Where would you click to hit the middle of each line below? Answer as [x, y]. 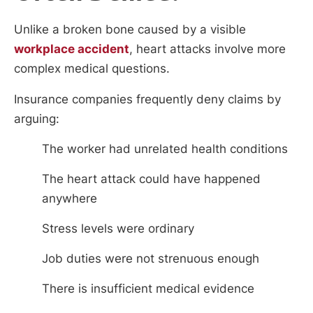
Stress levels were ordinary [118, 228]
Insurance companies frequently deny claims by [147, 99]
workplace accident [72, 49]
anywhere [70, 198]
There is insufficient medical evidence [148, 288]
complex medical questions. [92, 69]
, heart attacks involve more [208, 49]
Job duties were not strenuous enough [151, 258]
